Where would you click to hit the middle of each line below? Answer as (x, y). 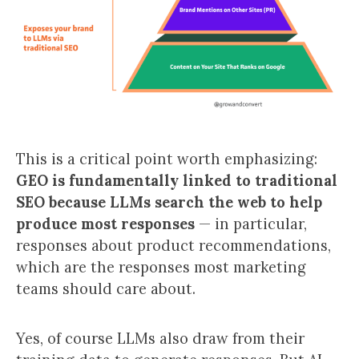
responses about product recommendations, (173, 246)
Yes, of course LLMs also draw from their (160, 339)
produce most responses (107, 224)
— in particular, (253, 224)
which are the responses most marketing (161, 267)
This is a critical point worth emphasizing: (167, 159)
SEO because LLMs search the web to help (169, 202)
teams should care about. (106, 289)
